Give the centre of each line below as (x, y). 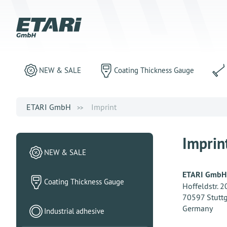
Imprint (104, 107)
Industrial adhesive (74, 211)
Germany (197, 208)
